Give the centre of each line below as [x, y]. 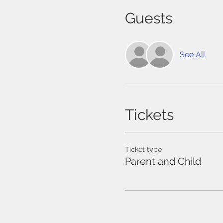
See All [192, 55]
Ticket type [143, 149]
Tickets [149, 115]
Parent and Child [163, 161]
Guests [148, 18]
